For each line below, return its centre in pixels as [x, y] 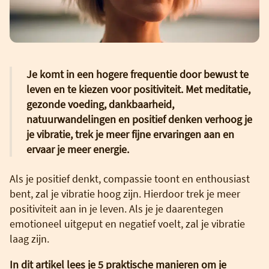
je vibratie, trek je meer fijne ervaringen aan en [130, 134]
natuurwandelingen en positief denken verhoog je [139, 119]
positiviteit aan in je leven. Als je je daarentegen [116, 208]
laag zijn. [29, 238]
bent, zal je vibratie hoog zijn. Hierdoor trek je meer [125, 193]
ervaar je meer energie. [78, 149]
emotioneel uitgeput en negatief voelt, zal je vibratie [127, 223]
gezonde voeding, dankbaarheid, [100, 104]
